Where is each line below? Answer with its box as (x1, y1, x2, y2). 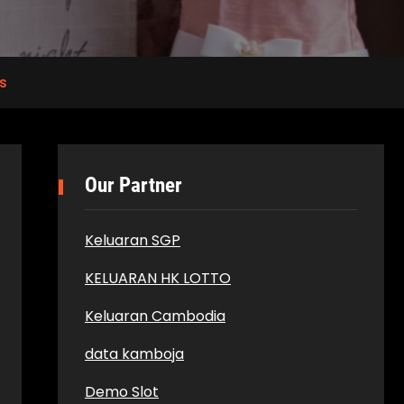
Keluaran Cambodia (85, 306, 225, 326)
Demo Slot (85, 381, 159, 402)
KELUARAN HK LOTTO (85, 268, 231, 289)
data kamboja (85, 344, 184, 364)
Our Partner (85, 173, 182, 197)
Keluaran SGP (85, 230, 180, 251)
